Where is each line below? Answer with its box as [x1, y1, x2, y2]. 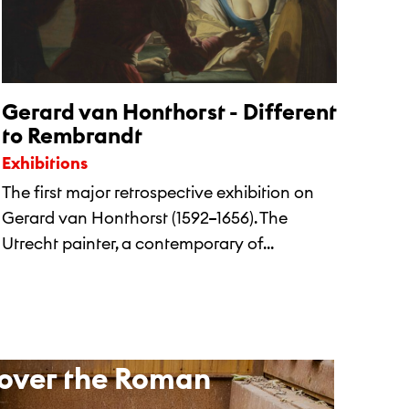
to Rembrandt [2, 121, 142, 149]
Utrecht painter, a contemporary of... [2, 233, 274, 254]
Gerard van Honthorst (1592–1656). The [2, 207, 288, 228]
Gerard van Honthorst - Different [2, 98, 337, 125]
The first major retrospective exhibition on [2, 182, 314, 203]
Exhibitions [11, 152, 88, 173]
